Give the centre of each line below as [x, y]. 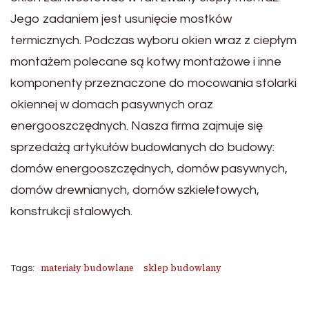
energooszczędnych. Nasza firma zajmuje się [137, 126]
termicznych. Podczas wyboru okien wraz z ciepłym [153, 41]
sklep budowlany [182, 268]
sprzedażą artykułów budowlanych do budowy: [142, 148]
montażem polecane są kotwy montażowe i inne [146, 62]
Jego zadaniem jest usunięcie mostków [121, 19]
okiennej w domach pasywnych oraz [112, 105]
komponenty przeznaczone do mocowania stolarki [153, 83]
